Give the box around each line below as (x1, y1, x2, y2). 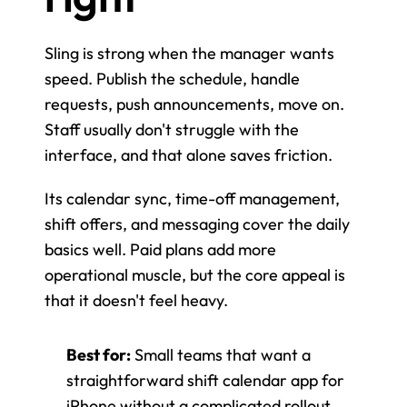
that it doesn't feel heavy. (45, 289, 228, 311)
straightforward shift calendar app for (66, 369, 344, 391)
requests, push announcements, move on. (45, 93, 344, 114)
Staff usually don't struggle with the (45, 118, 299, 140)
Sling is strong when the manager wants (45, 42, 334, 64)
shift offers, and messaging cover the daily (45, 213, 350, 234)
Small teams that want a (131, 343, 311, 365)
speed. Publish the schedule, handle (45, 67, 300, 89)
